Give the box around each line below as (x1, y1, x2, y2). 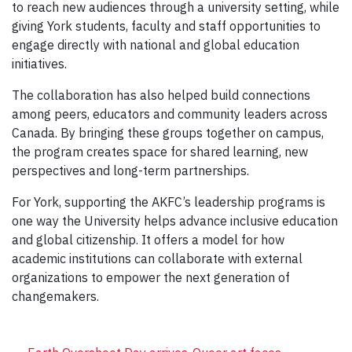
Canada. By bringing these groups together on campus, (12, 124, 324, 141)
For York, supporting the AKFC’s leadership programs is (12, 193, 325, 210)
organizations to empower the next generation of (12, 269, 290, 285)
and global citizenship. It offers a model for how (12, 231, 284, 247)
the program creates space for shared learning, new (12, 143, 308, 159)
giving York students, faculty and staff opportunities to (12, 17, 321, 34)
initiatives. (12, 55, 67, 71)
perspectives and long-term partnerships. (12, 162, 249, 178)
